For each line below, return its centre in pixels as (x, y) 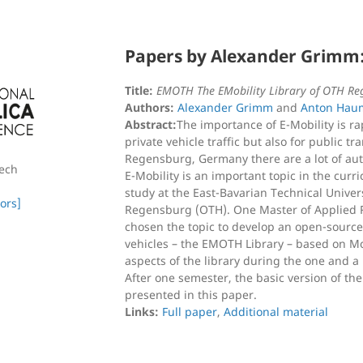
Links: (142, 312)
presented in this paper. (191, 295)
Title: (139, 90)
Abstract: (151, 124)
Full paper (190, 312)
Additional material (276, 312)
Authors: (149, 107)
